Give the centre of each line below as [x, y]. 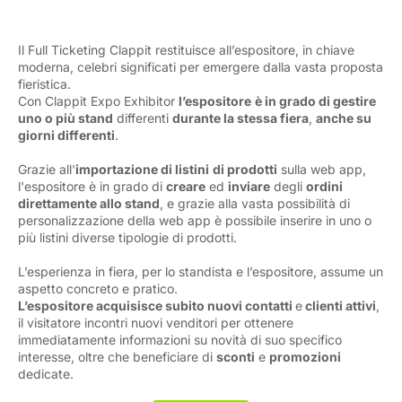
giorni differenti [66, 135]
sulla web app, [322, 170]
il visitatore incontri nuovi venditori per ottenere [156, 323]
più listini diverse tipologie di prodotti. [127, 238]
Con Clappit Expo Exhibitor [98, 101]
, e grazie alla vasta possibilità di [255, 204]
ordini [324, 187]
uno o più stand [66, 118]
